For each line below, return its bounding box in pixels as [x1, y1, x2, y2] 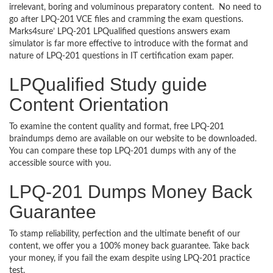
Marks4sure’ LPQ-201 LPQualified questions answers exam [9, 27, 230, 36]
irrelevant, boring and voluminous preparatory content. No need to [9, 3, 261, 12]
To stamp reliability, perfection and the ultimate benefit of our [9, 230, 240, 238]
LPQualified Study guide [9, 74, 207, 94]
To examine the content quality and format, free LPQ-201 [9, 122, 224, 131]
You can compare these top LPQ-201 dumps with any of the [9, 147, 236, 155]
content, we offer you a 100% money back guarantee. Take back [9, 242, 249, 250]
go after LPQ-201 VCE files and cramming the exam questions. [9, 15, 243, 24]
